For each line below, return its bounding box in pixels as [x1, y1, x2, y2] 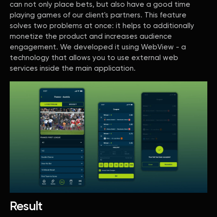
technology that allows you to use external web [10, 54, 178, 62]
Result [10, 201, 43, 213]
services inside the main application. [10, 65, 136, 72]
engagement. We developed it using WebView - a [10, 44, 186, 51]
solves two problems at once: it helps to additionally [10, 22, 194, 30]
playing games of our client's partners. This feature [10, 12, 186, 19]
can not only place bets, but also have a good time [10, 1, 190, 8]
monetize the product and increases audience [10, 33, 172, 40]
